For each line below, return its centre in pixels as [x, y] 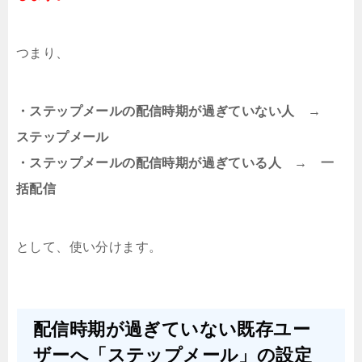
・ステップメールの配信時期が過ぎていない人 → [175, 112]
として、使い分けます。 [89, 247]
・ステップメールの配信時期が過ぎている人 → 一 [175, 163]
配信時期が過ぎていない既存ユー [172, 330]
